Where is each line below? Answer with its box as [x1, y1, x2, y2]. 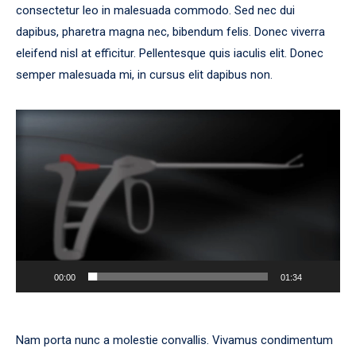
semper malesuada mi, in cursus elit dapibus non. [16, 68, 273, 82]
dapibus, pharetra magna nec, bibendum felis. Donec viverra [16, 25, 325, 39]
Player [15, 112, 47, 126]
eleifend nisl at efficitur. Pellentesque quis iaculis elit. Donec [16, 46, 323, 60]
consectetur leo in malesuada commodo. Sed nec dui [16, 3, 295, 17]
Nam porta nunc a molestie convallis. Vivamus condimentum [16, 332, 333, 347]
